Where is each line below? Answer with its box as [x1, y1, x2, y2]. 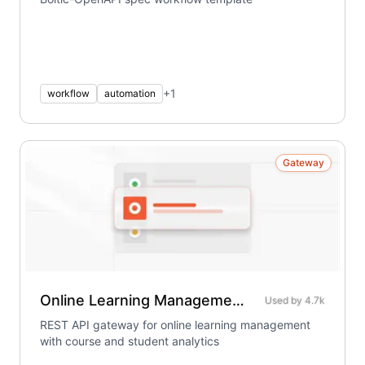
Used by [265, 294, 305, 306]
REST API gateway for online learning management [40, 318, 310, 332]
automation [104, 87, 156, 99]
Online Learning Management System [232, 292, 244, 309]
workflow [47, 87, 90, 99]
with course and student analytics [40, 334, 219, 348]
